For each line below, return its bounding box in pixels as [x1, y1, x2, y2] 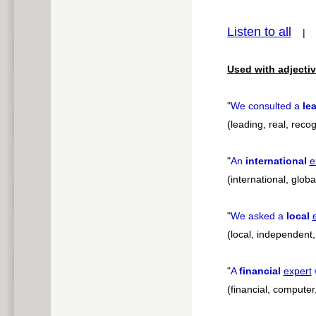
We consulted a [230, 100, 303, 112]
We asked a [230, 210, 286, 222]
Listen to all [226, 25, 291, 39]
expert [283, 265, 312, 277]
